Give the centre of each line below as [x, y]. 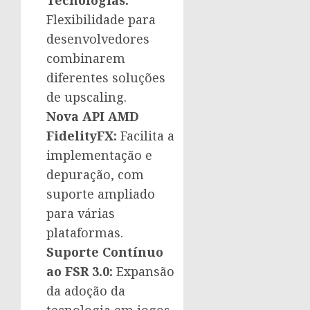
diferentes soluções [106, 78]
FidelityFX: [82, 136]
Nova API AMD [93, 117]
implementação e [99, 155]
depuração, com [95, 175]
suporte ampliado [101, 194]
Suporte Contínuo [105, 252]
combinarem [86, 58]
